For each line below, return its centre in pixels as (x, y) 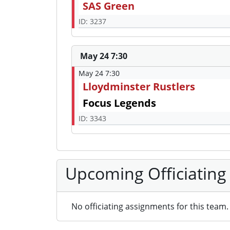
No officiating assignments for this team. (150, 207)
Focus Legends (119, 103)
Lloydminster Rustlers (139, 87)
